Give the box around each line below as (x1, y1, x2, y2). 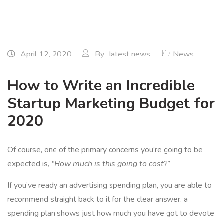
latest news (109, 49, 150, 59)
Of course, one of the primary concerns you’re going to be (7, 144, 203, 155)
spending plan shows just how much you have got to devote (7, 208, 214, 219)
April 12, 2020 (18, 49, 72, 59)
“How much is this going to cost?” (51, 158, 170, 169)
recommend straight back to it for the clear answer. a (7, 194, 188, 205)
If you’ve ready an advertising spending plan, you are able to (7, 180, 212, 191)
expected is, (7, 158, 51, 169)
